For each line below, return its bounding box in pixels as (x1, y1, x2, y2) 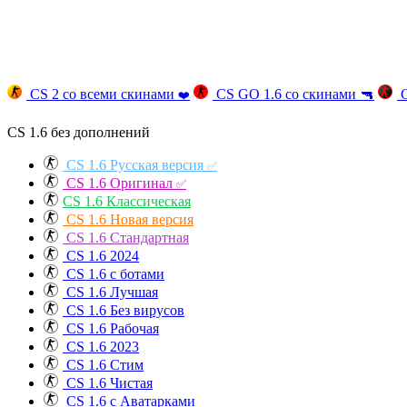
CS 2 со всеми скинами (26, 86, 178, 103)
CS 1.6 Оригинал (63, 175, 176, 192)
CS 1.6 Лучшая (63, 284, 158, 301)
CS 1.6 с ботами (63, 266, 164, 283)
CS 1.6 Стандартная (63, 230, 189, 246)
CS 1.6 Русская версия (63, 157, 207, 174)
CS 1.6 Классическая (63, 194, 191, 210)
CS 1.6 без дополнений (7, 124, 150, 141)
